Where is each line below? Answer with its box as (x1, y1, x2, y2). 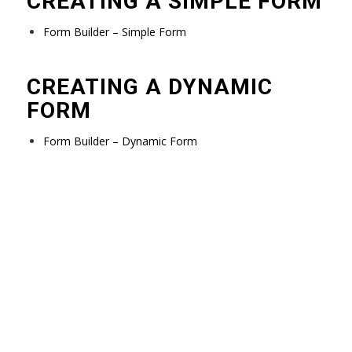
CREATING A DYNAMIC (26, 74, 273, 100)
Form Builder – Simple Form (42, 24, 186, 39)
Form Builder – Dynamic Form (42, 134, 197, 148)
